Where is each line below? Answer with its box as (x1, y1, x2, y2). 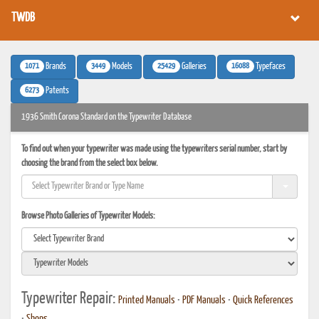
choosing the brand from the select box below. (21, 159, 158, 168)
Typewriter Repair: (21, 291, 118, 307)
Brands (44, 62, 66, 71)
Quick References (233, 296, 293, 305)
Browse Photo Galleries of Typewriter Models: (21, 211, 155, 221)
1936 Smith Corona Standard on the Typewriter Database (21, 113, 192, 122)
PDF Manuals (182, 296, 226, 305)
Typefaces (254, 62, 286, 71)
